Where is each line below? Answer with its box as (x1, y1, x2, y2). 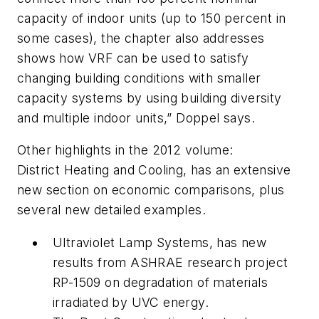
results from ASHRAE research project (53, 254, 288, 270)
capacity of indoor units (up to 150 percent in (17, 10, 286, 26)
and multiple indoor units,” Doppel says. (17, 110, 255, 125)
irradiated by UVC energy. (53, 294, 209, 310)
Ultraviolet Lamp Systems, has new (53, 234, 267, 250)
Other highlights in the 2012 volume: (17, 142, 234, 158)
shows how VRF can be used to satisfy (17, 50, 249, 66)
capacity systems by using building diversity (17, 90, 282, 105)
